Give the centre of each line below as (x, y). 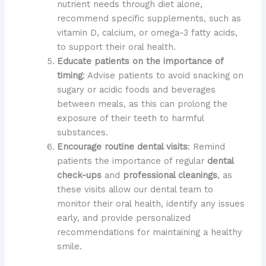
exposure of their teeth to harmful (130, 118)
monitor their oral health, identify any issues (151, 203)
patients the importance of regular (132, 161)
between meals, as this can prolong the (142, 104)
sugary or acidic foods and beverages (136, 89)
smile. (69, 246)
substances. (82, 132)
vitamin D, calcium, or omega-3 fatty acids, (147, 32)
